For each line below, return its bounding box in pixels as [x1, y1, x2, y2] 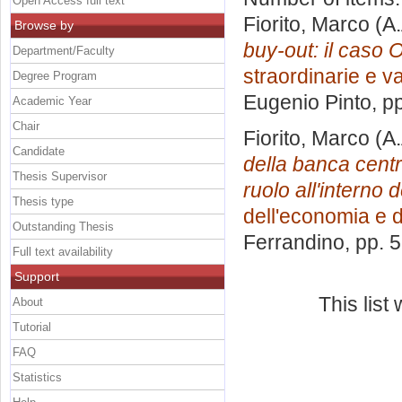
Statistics [13, 370, 62, 384]
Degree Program [13, 68, 97, 83]
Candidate [13, 144, 65, 158]
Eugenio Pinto [243, 91, 371, 115]
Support [14, 268, 59, 284]
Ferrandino [243, 230, 345, 254]
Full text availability [13, 244, 113, 258]
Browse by [14, 17, 74, 32]
